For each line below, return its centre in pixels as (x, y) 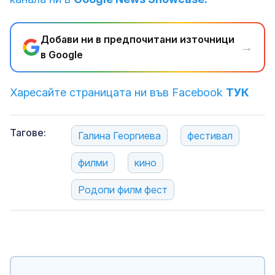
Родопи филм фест (123, 190)
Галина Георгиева (119, 136)
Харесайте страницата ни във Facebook (118, 92)
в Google (62, 55)
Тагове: (28, 133)
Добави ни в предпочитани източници (137, 39)
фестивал (210, 136)
